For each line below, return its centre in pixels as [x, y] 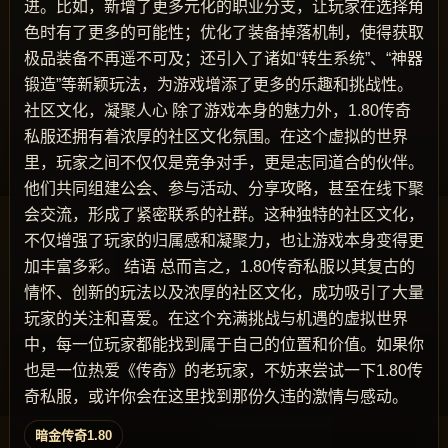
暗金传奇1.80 [73, 435]
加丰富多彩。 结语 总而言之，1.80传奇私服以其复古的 [219, 266]
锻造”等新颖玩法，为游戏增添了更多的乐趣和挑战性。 [218, 84]
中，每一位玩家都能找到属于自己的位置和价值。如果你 [224, 344]
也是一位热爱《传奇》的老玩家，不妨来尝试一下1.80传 [223, 370]
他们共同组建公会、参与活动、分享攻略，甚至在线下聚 [224, 188]
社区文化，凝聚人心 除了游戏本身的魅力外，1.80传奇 [217, 110]
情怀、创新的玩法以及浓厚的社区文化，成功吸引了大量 [224, 292]
